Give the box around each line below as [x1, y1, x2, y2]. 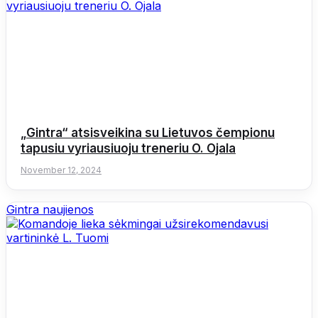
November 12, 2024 [21, 164, 102, 175]
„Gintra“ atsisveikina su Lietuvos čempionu [21, 125, 275, 140]
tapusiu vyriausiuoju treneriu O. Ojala [21, 141, 236, 155]
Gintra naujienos [6, 202, 94, 216]
